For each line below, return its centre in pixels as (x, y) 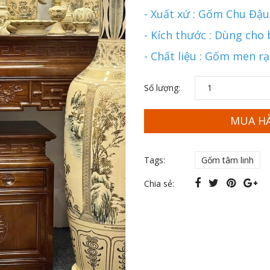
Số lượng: (162, 88)
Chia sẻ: (159, 183)
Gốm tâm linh (228, 160)
